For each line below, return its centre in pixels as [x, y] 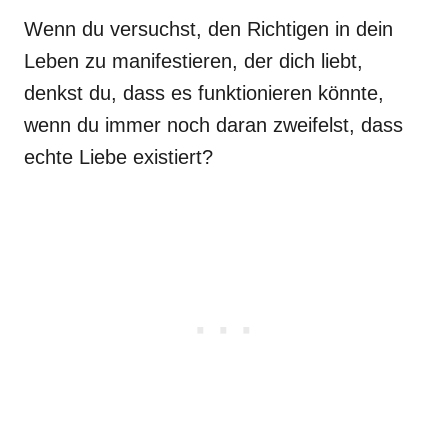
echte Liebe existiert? [118, 157]
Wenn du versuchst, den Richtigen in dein [208, 29]
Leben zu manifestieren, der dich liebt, [193, 61]
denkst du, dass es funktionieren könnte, [204, 93]
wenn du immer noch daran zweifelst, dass [213, 125]
